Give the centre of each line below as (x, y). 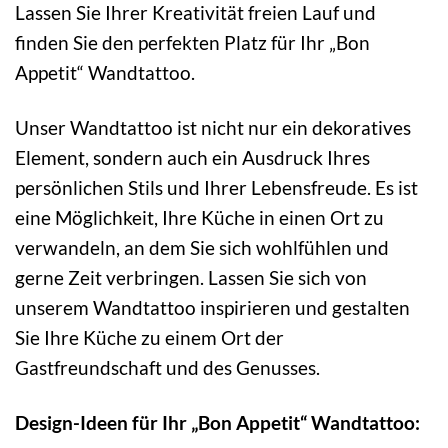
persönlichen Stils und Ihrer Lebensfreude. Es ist (216, 187)
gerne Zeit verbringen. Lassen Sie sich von (191, 277)
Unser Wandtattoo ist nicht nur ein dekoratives (213, 127)
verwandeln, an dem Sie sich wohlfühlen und (202, 247)
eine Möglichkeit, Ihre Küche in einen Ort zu (199, 217)
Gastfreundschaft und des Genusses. (167, 367)
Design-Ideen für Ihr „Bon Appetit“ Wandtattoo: (217, 422)
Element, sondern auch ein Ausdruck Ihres (192, 157)
